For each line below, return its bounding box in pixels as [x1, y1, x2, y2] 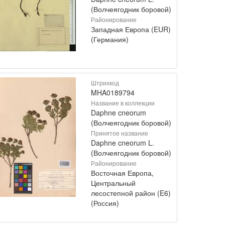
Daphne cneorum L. [91, 137, 154, 148]
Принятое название [91, 128, 148, 137]
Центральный [91, 177, 136, 188]
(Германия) [91, 34, 129, 44]
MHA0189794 [91, 87, 135, 97]
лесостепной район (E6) [91, 187, 171, 198]
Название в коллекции [91, 98, 155, 107]
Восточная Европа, [91, 167, 154, 178]
